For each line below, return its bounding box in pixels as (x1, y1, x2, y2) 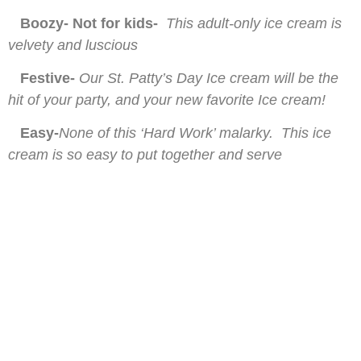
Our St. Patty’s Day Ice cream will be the (79, 70, 338, 87)
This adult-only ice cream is (166, 15, 342, 31)
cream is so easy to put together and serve (8, 147, 282, 164)
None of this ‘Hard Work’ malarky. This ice (59, 125, 331, 142)
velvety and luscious (8, 36, 138, 53)
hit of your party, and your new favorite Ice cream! (8, 92, 326, 109)
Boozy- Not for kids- (8, 15, 166, 31)
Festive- (8, 70, 79, 87)
